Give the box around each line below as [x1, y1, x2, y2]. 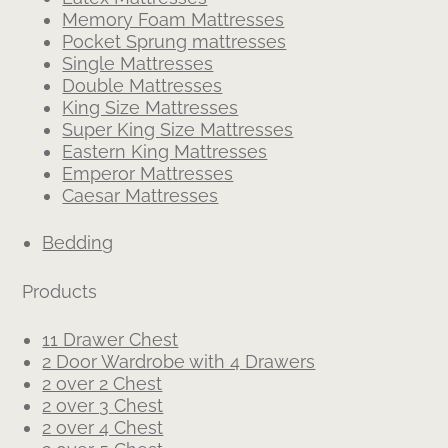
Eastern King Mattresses [62, 141, 268, 162]
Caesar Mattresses [62, 185, 219, 206]
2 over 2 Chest [42, 373, 163, 394]
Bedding [42, 232, 114, 253]
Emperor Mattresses [62, 163, 234, 184]
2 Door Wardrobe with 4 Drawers [42, 351, 316, 372]
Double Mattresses [62, 75, 223, 96]
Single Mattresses [62, 53, 214, 74]
